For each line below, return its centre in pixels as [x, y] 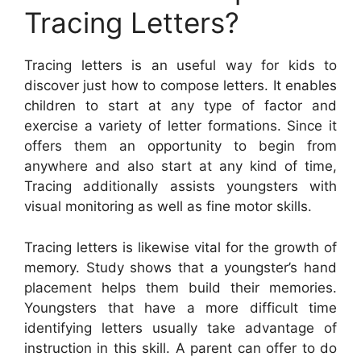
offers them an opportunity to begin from [180, 146]
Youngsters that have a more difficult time [180, 307]
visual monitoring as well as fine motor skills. [168, 207]
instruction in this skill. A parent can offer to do [180, 348]
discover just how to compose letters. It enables [180, 86]
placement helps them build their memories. [180, 287]
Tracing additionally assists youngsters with [180, 187]
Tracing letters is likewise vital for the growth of [180, 247]
